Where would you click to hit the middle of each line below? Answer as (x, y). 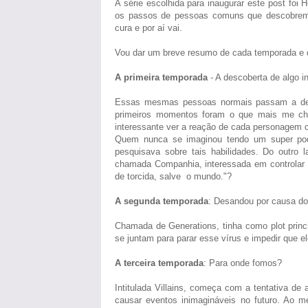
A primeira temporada (161, 77)
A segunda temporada (162, 201)
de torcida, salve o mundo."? (173, 176)
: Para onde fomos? (243, 263)
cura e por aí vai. (148, 28)
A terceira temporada (159, 263)
